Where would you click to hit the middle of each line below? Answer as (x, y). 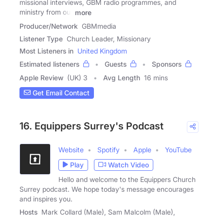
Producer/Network (49, 26)
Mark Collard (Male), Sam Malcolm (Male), (108, 212)
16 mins (156, 77)
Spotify (109, 149)
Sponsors (167, 64)
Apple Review (41, 77)
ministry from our (46, 12)
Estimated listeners (49, 64)
